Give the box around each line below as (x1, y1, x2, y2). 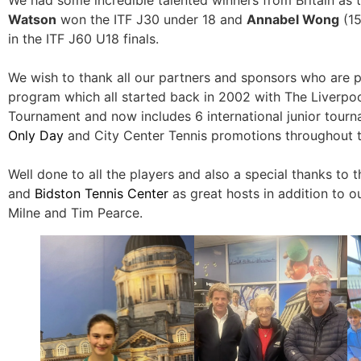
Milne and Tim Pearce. (8, 204, 143, 221)
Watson (8, 10, 56, 27)
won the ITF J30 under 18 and (56, 10, 247, 27)
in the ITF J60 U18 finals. (8, 30, 159, 47)
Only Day (8, 127, 64, 143)
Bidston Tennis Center (35, 185, 168, 201)
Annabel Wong (247, 10, 339, 27)
